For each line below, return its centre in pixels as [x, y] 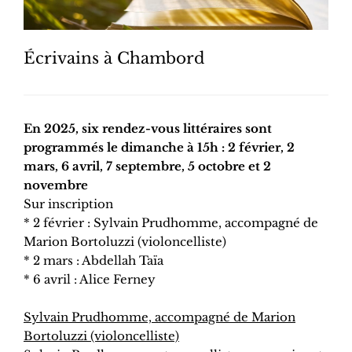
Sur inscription [68, 204]
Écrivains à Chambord [114, 59]
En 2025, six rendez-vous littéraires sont [148, 129]
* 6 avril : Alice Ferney [90, 280]
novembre [56, 185]
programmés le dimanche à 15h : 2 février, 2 [159, 148]
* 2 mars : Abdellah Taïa [93, 261]
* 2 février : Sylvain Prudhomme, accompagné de [171, 223]
